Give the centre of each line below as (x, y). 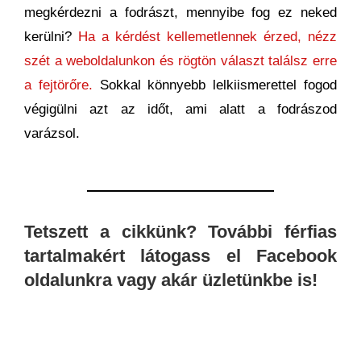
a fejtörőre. (58, 85)
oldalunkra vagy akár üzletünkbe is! (171, 280)
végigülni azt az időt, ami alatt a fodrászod (180, 109)
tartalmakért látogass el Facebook (180, 255)
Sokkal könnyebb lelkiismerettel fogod (215, 85)
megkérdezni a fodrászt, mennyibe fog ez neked (180, 12)
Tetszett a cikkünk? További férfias (180, 231)
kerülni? (51, 36)
